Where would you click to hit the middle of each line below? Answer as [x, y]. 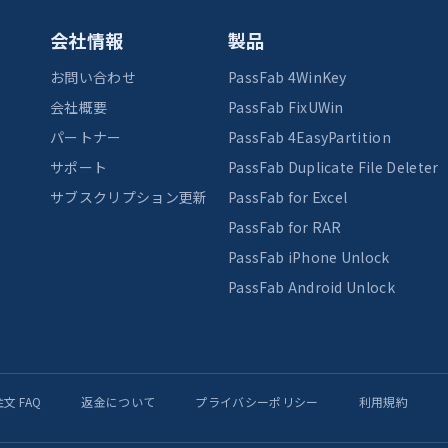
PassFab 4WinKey [287, 76]
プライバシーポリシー [257, 401]
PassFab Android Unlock [312, 286]
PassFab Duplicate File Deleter [333, 166]
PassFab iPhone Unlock [309, 256]
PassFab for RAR [285, 226]
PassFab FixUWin [286, 106]
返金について [118, 401]
